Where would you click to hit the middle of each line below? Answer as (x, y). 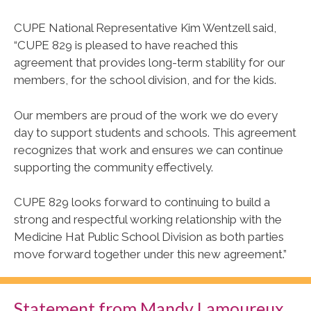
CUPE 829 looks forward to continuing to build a (142, 202)
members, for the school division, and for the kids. (145, 80)
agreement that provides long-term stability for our (150, 63)
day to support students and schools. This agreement (155, 132)
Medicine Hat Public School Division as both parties (149, 237)
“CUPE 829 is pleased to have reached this (126, 45)
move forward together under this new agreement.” (150, 254)
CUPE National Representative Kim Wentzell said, (145, 28)
